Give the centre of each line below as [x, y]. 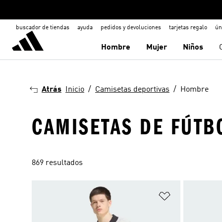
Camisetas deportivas [132, 90]
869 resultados [57, 163]
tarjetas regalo [188, 28]
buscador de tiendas [43, 28]
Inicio [75, 90]
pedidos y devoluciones [131, 28]
